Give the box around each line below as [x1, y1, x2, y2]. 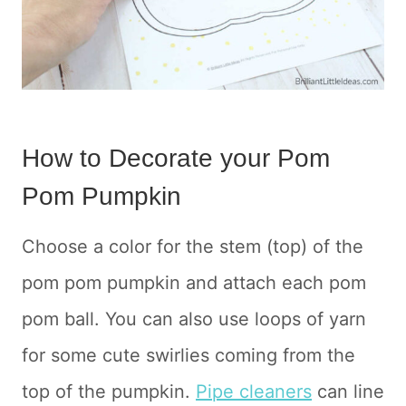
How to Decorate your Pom [22, 143, 330, 172]
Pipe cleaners [196, 380, 312, 402]
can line [312, 380, 384, 402]
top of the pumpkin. [22, 380, 196, 402]
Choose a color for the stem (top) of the [22, 235, 363, 257]
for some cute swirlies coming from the [22, 343, 355, 366]
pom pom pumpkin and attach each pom [22, 271, 366, 294]
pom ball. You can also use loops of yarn [22, 307, 366, 330]
